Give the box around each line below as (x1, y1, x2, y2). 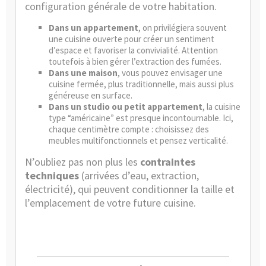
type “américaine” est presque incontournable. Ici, (49, 112, 233, 123)
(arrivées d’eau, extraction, (79, 169, 199, 182)
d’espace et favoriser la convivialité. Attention (49, 45, 218, 56)
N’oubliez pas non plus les (25, 155, 140, 169)
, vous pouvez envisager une (118, 67, 223, 78)
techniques (25, 169, 79, 182)
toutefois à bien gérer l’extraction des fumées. (49, 56, 221, 67)
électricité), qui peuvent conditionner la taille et (25, 182, 235, 196)
